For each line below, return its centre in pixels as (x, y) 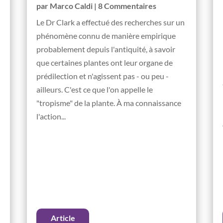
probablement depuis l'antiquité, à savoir (106, 49)
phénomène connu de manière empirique (106, 36)
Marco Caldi (71, 6)
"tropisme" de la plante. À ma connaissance (109, 103)
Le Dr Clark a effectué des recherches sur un (111, 22)
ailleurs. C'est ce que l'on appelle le (95, 90)
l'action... (51, 116)
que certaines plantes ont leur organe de (105, 63)
